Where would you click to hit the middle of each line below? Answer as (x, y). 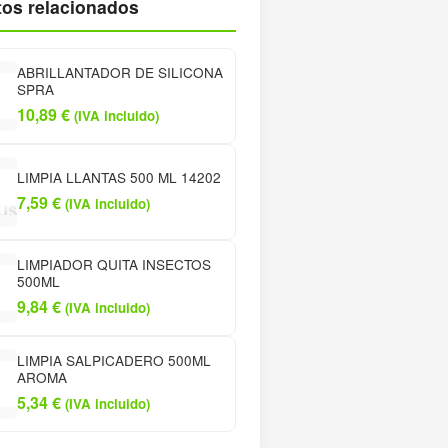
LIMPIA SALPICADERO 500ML (113, 360)
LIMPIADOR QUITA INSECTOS (113, 264)
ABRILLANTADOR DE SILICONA (119, 72)
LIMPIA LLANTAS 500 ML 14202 (118, 176)
